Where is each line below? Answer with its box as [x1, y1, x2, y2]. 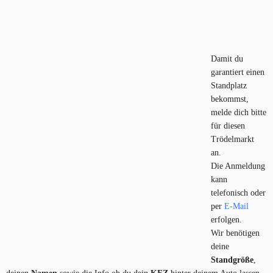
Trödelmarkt [211, 135, 255, 144]
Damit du [211, 54, 244, 64]
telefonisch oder [211, 188, 266, 198]
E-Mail [224, 202, 249, 211]
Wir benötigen [211, 229, 260, 238]
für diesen [211, 121, 246, 131]
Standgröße [211, 255, 254, 265]
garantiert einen [211, 68, 265, 77]
